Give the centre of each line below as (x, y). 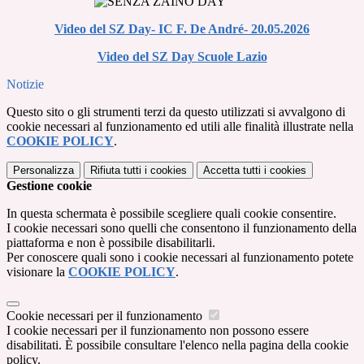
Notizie (25, 84)
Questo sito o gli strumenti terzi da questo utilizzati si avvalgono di (176, 112)
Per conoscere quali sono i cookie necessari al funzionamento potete (180, 258)
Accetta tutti (232, 171)
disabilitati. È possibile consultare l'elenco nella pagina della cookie (178, 345)
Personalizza (43, 171)
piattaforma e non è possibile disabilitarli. (111, 243)
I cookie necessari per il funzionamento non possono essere (158, 331)
